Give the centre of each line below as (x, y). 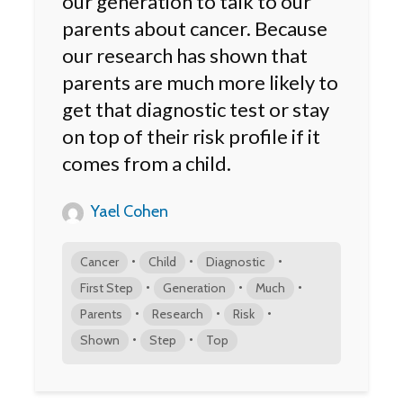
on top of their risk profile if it (191, 136)
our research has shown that (185, 55)
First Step (107, 287)
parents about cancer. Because (195, 28)
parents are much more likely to (200, 82)
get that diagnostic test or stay (196, 109)
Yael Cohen (128, 211)
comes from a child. (147, 163)
